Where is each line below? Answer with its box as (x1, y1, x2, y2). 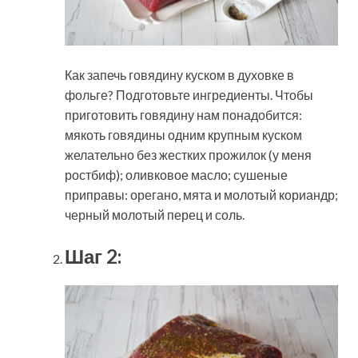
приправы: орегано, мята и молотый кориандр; (65, 186, 338, 202)
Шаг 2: (65, 244, 121, 268)
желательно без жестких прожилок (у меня (65, 146, 312, 162)
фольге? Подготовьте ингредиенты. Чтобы (65, 86, 313, 102)
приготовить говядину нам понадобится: (65, 106, 302, 122)
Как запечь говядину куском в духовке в (65, 66, 294, 82)
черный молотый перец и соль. (65, 206, 245, 222)
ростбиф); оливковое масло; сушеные (65, 166, 288, 182)
